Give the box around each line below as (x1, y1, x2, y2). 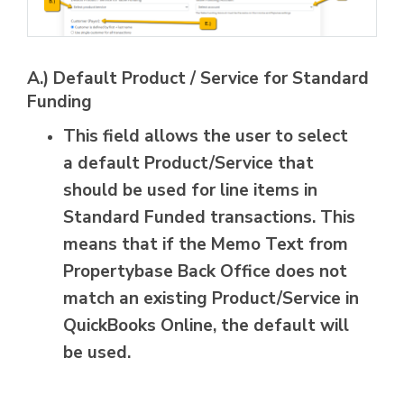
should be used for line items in (63, 179, 317, 203)
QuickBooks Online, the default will (63, 314, 349, 338)
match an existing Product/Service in (63, 287, 359, 311)
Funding (27, 90, 92, 115)
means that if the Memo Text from (63, 233, 348, 257)
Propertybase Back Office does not (63, 260, 347, 284)
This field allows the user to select (63, 124, 348, 149)
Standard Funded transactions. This (63, 206, 355, 230)
